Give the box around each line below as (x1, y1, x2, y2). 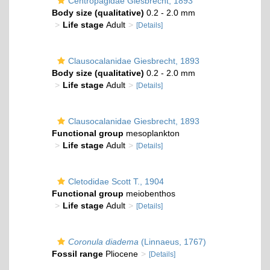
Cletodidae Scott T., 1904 (68, 177, 164, 186)
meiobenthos (124, 189, 175, 198)
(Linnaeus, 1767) (139, 237, 206, 246)
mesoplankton (124, 128, 180, 138)
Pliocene (103, 249, 138, 259)
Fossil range (52, 249, 103, 259)
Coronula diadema (68, 237, 139, 246)
